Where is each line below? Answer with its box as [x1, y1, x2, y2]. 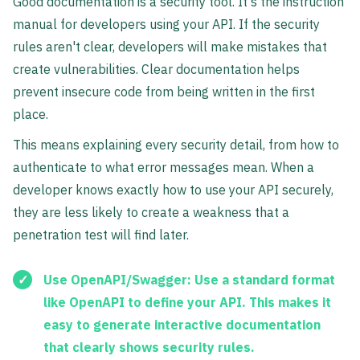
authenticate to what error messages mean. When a [13, 158, 314, 175]
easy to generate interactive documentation [43, 317, 321, 333]
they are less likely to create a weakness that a [13, 203, 289, 220]
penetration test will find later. [13, 226, 189, 243]
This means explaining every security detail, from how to [13, 136, 339, 153]
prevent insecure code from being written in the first [13, 83, 315, 100]
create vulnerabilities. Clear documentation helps [13, 60, 300, 77]
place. [13, 105, 48, 122]
